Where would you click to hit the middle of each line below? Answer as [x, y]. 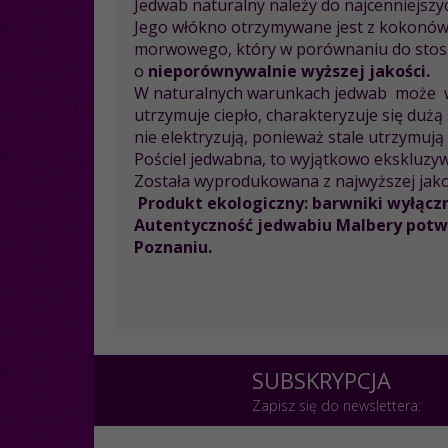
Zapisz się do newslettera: [336, 405]
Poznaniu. [173, 246]
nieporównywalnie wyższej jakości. [289, 70]
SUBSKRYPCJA [321, 379]
